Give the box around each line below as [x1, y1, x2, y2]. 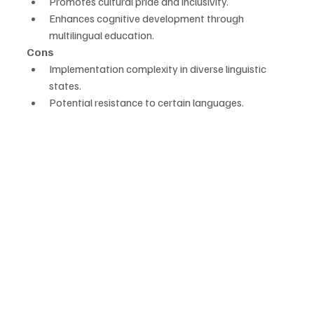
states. [49, 78, 81, 93]
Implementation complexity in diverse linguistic [49, 62, 268, 76]
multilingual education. [49, 28, 154, 43]
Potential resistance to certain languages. [49, 95, 244, 110]
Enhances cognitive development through [49, 11, 246, 26]
